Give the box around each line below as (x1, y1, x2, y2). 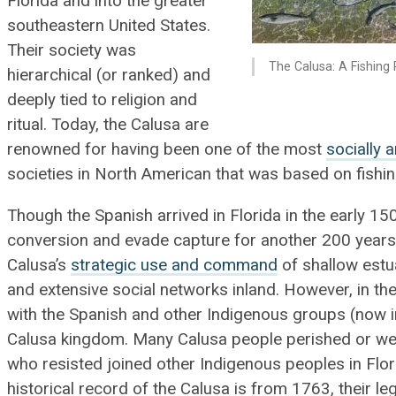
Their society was (7, 41, 137, 61)
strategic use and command (71, 255, 278, 275)
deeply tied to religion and (7, 90, 198, 110)
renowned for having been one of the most (7, 140, 327, 160)
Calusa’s (7, 255, 72, 275)
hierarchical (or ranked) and (7, 65, 211, 86)
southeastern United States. (7, 16, 211, 36)
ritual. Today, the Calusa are (7, 115, 209, 135)
